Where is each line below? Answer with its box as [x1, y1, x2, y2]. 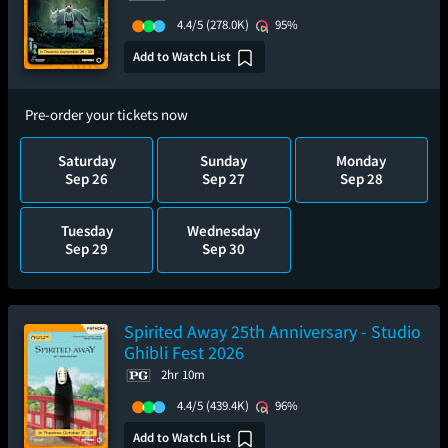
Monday [336, 151, 387, 170]
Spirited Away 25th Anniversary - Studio [124, 320, 421, 343]
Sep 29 [65, 239, 109, 258]
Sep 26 [65, 169, 109, 188]
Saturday [57, 151, 116, 170]
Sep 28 [339, 169, 383, 188]
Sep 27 [202, 169, 246, 188]
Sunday [200, 151, 248, 170]
